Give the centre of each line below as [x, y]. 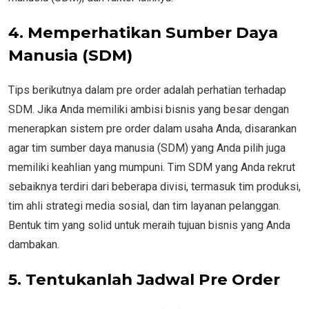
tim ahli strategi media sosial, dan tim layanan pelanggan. [144, 206]
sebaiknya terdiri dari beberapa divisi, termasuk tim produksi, [154, 186]
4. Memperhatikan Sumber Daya [143, 32]
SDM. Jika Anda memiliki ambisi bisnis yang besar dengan [149, 109]
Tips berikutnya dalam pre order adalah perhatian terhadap [147, 90]
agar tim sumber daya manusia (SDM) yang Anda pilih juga [147, 148]
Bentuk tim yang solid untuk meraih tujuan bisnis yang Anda [149, 225]
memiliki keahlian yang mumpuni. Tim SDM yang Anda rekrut [152, 167]
